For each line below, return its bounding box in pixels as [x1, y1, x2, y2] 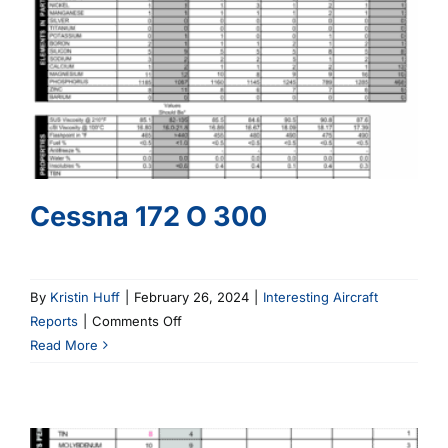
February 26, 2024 [134, 288, 249, 305]
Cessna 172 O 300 [30, 199, 267, 233]
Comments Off [92, 312, 182, 329]
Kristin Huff [50, 288, 120, 305]
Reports [30, 312, 78, 329]
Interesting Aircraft [263, 288, 378, 305]
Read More [30, 336, 98, 353]
